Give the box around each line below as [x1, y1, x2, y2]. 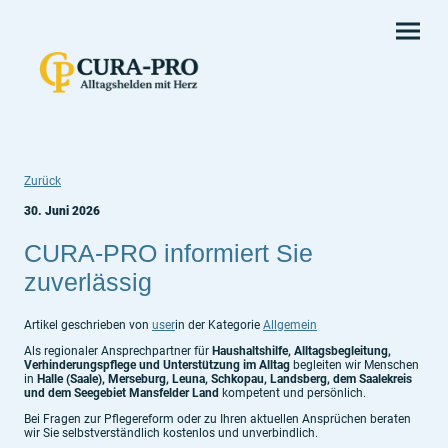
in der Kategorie [175, 317, 263, 332]
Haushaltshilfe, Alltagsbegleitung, [212, 344, 391, 359]
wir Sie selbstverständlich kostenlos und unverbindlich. [24, 426, 318, 441]
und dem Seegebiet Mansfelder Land [24, 386, 219, 401]
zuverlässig [24, 267, 152, 296]
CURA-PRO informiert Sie [24, 238, 313, 267]
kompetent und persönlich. [219, 386, 366, 401]
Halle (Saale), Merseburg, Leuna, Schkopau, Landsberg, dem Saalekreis [37, 372, 412, 387]
